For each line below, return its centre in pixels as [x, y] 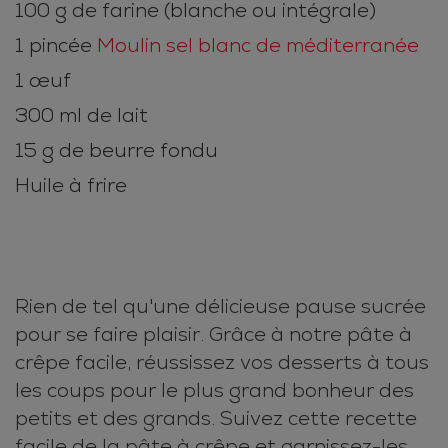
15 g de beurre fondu [116, 151]
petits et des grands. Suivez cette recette [216, 419]
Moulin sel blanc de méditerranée [258, 46]
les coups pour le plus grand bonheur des [214, 391]
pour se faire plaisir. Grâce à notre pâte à [213, 335]
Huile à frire [71, 186]
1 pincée [56, 46]
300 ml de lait [81, 116]
